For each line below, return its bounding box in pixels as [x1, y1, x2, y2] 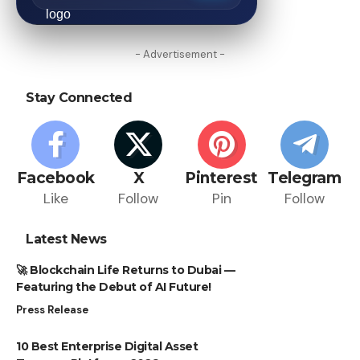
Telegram [268, 168, 342, 187]
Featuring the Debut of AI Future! [16, 279, 211, 294]
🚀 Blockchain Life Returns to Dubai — [16, 262, 235, 277]
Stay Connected [26, 89, 132, 105]
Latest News [26, 231, 107, 247]
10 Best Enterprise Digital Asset [16, 338, 198, 354]
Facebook [16, 168, 95, 187]
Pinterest [185, 168, 258, 187]
